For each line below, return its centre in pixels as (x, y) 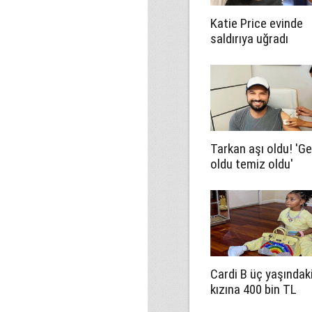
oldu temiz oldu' (252, 164)
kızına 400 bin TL (253, 289)
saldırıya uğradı (249, 39)
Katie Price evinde (257, 23)
